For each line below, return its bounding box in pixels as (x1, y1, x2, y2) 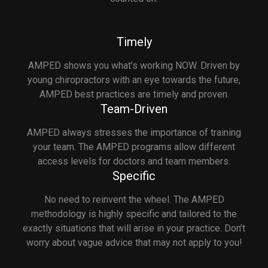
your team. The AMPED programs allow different (33, 141, 235, 153)
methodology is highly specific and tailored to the (31, 208, 237, 220)
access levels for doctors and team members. (38, 155, 230, 167)
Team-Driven (100, 101, 167, 116)
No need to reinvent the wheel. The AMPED (44, 193, 224, 205)
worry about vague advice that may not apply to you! (26, 236, 242, 248)
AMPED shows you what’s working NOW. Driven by (28, 59, 240, 71)
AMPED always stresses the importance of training (27, 126, 241, 138)
